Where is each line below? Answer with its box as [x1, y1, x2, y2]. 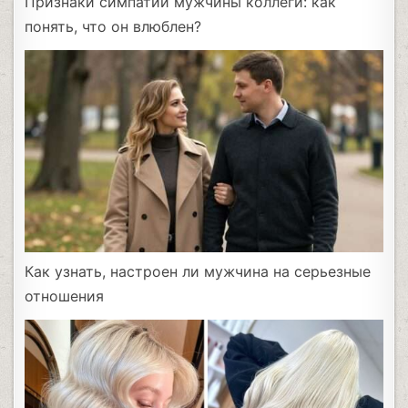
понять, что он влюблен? [25, 17, 202, 36]
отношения [25, 286, 105, 305]
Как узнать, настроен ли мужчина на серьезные [25, 261, 372, 280]
